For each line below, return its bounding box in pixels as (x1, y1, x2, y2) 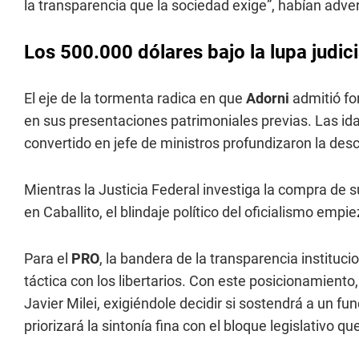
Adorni (243, 90, 292, 107)
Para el (24, 250, 71, 267)
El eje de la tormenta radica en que (24, 90, 243, 107)
